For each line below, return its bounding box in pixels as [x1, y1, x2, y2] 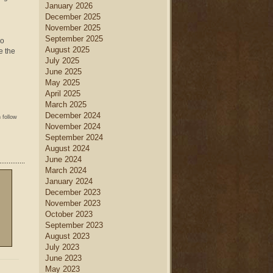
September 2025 [45, 34, 103, 43]
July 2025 [45, 56, 79, 65]
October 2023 [45, 210, 93, 219]
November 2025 [45, 23, 101, 32]
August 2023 [45, 232, 90, 241]
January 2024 [45, 177, 93, 186]
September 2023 [45, 221, 103, 230]
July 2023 [45, 243, 79, 252]
